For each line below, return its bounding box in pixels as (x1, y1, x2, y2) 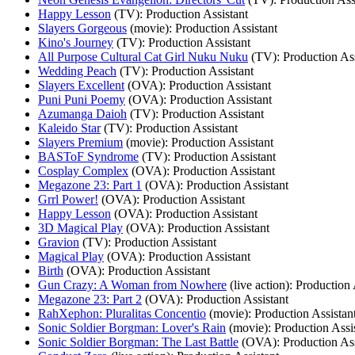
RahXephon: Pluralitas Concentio (38, 306, 206, 320)
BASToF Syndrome (38, 149, 139, 163)
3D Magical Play (38, 220, 123, 235)
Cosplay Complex (38, 163, 128, 177)
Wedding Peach (38, 63, 116, 78)
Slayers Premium (38, 135, 123, 149)
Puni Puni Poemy (38, 92, 125, 106)
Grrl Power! (38, 192, 98, 206)
